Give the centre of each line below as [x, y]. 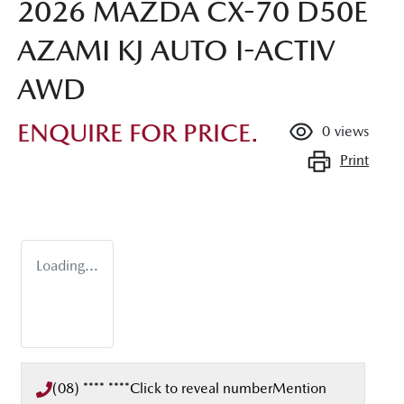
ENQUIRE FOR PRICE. [138, 132]
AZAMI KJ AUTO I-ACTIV [176, 50]
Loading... [67, 265]
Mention [299, 388]
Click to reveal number [201, 388]
